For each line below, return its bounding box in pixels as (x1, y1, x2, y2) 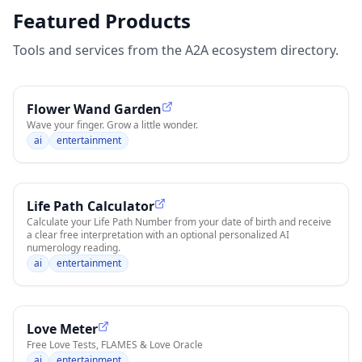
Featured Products (13, 7, 191, 35)
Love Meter (27, 320, 98, 339)
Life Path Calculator (27, 197, 154, 216)
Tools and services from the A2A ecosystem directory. (13, 41, 339, 60)
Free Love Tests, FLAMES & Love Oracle (27, 338, 203, 352)
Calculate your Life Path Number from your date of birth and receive (27, 215, 331, 229)
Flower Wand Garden (27, 100, 162, 119)
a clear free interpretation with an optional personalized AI (27, 228, 289, 242)
